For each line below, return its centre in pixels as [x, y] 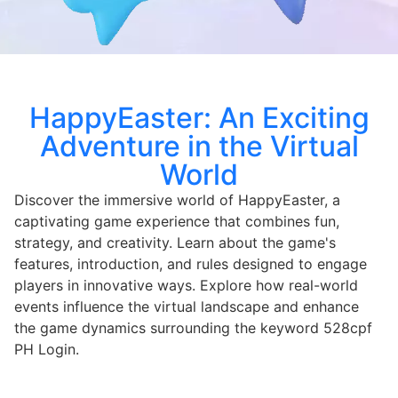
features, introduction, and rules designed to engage [191, 263]
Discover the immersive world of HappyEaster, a [177, 199]
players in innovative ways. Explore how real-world [186, 285]
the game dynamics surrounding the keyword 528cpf [193, 327]
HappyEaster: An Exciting [199, 117]
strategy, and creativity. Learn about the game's [175, 242]
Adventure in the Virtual [199, 146]
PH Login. [47, 349]
